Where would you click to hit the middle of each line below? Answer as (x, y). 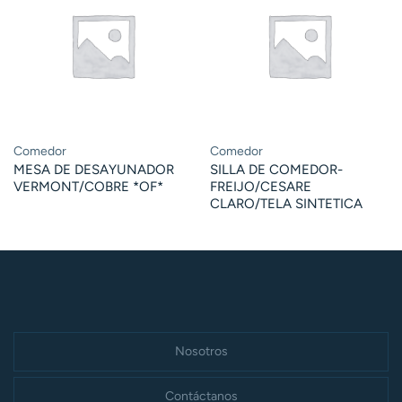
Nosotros (201, 351)
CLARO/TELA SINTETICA (286, 204)
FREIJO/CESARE (260, 187)
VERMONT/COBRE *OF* (88, 187)
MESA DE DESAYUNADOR (93, 170)
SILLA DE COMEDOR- (276, 170)
